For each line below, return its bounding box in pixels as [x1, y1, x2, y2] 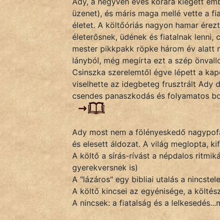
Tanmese [28, 88, 56, 98]
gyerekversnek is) [72, 163, 138, 173]
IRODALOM [26, 174, 65, 184]
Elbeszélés [24, 45, 63, 55]
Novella [24, 22, 29, 31]
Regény [28, 67, 51, 77]
